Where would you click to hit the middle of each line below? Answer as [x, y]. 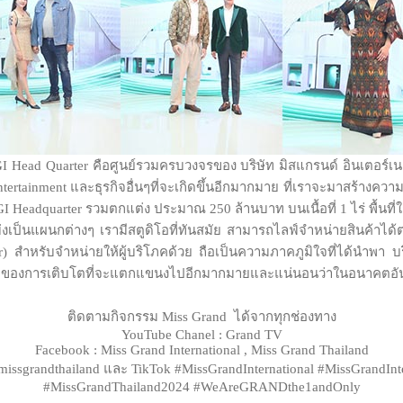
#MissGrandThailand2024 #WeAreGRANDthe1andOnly [201, 387]
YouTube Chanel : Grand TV [201, 335]
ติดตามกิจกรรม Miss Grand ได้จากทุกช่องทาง [201, 317]
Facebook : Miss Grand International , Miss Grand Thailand [201, 350]
